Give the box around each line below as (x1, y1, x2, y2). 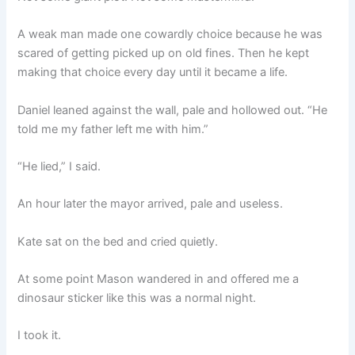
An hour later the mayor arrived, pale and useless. (17, 197, 284, 212)
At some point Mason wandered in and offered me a (17, 272, 300, 287)
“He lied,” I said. (17, 159, 101, 174)
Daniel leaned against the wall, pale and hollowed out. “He (17, 102, 328, 117)
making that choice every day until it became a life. (17, 65, 288, 80)
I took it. (17, 328, 62, 343)
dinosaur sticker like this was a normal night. (17, 291, 257, 306)
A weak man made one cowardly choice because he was (17, 27, 323, 42)
